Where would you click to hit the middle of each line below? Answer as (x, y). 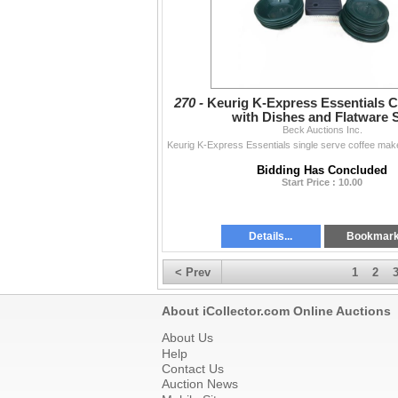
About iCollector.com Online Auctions (276, 311)
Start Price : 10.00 (322, 183)
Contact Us (193, 368)
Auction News (200, 384)
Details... (271, 237)
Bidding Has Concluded (322, 171)
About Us (187, 338)
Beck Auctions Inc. (322, 130)
